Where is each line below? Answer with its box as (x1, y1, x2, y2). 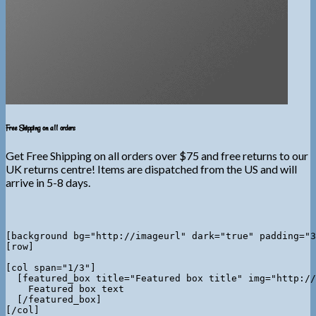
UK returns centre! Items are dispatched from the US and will (6, 162, 297, 176)
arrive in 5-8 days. (6, 175, 90, 189)
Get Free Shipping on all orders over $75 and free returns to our (6, 148, 308, 162)
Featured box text (6, 283, 124, 294)
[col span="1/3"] (6, 262, 96, 273)
